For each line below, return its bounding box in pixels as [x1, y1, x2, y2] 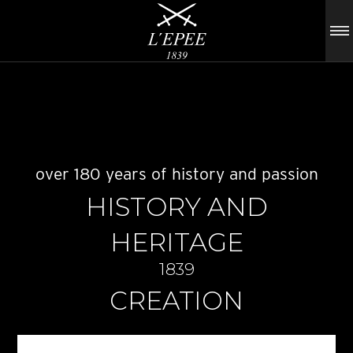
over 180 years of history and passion [35, 164, 318, 184]
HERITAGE [110, 227, 243, 258]
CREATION [110, 284, 243, 316]
